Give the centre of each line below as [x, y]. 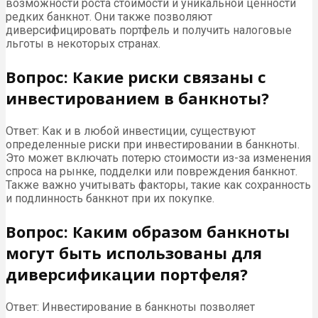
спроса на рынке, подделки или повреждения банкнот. [152, 172]
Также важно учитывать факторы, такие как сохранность [158, 185]
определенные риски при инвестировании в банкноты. [153, 145]
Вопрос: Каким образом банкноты [148, 232]
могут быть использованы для [134, 253]
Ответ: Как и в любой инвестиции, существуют [131, 131]
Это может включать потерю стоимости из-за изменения [158, 158]
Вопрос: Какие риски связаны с [136, 77]
